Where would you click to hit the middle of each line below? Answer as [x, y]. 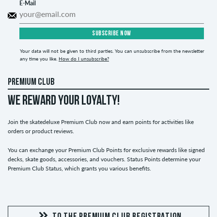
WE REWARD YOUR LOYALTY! [64, 101]
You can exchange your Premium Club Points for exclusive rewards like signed [106, 150]
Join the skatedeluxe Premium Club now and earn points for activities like [101, 122]
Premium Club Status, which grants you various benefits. [79, 168]
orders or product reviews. [41, 131]
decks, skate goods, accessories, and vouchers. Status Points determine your [104, 159]
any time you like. [39, 58]
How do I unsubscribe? [84, 58]
